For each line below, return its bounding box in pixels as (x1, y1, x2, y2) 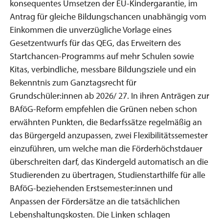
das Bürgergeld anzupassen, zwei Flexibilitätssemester (10, 129, 208, 141)
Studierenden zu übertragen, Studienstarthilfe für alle (10, 169, 205, 180)
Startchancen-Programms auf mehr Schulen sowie (10, 50, 194, 62)
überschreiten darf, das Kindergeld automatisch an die (10, 155, 208, 167)
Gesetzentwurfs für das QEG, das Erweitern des (10, 37, 181, 48)
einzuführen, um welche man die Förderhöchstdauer (10, 142, 202, 154)
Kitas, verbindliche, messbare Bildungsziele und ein (10, 63, 196, 75)
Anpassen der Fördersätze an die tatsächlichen (10, 195, 180, 207)
